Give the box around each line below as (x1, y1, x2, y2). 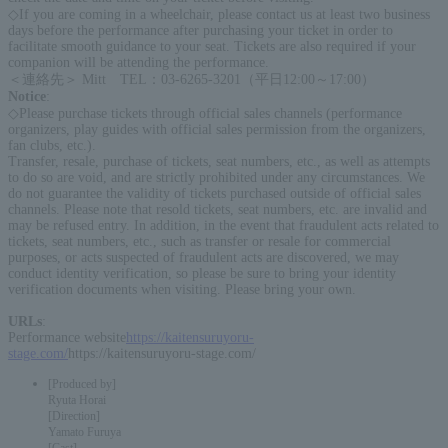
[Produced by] (48, 377, 116, 391)
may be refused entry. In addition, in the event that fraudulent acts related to (8, 217, 439, 233)
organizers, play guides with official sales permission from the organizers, (8, 121, 426, 137)
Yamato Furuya (48, 425, 121, 439)
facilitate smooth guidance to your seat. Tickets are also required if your (8, 38, 416, 54)
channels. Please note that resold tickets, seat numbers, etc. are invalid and (8, 201, 427, 217)
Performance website (8, 329, 126, 345)
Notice (8, 88, 46, 104)
